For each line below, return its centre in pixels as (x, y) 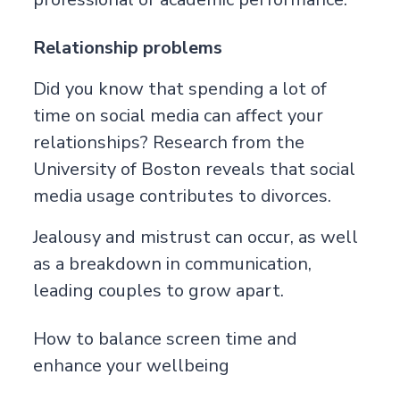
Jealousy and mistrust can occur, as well (195, 237)
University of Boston (117, 169)
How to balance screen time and (165, 338)
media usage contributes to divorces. (182, 196)
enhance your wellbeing (131, 365)
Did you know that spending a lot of (179, 88)
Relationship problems (127, 47)
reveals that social (278, 169)
